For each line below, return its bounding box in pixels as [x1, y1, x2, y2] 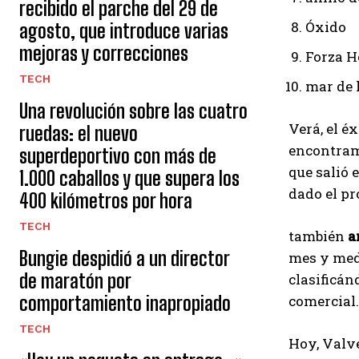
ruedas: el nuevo [19, 122, 138, 145]
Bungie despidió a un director [19, 247, 230, 270]
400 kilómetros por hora [19, 189, 192, 212]
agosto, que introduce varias [19, 19, 228, 42]
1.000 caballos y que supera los [19, 167, 240, 190]
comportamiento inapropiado [19, 292, 231, 315]
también [288, 227, 348, 245]
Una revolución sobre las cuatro [19, 99, 248, 123]
